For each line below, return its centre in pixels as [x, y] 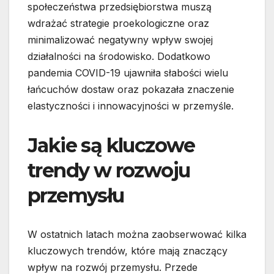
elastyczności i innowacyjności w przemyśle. [131, 106]
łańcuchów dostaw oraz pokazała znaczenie [131, 90]
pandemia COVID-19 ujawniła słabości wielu [128, 73]
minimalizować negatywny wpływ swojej [120, 40]
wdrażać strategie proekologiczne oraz [118, 24]
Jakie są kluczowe [111, 146]
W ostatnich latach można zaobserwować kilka [137, 235]
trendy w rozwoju [109, 171]
